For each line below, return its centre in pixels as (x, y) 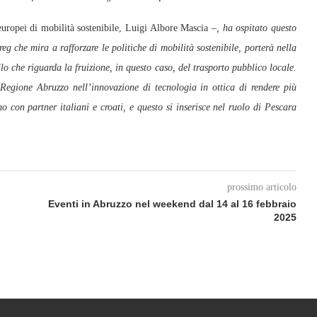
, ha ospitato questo (257, 28)
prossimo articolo (261, 187)
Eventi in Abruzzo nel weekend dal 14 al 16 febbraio (172, 204)
